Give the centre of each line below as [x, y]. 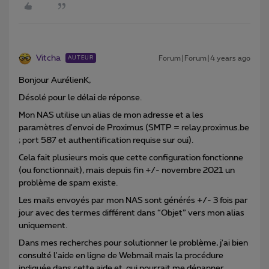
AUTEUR [81, 58]
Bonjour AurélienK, [55, 81]
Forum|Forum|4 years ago [204, 59]
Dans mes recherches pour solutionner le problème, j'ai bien [133, 243]
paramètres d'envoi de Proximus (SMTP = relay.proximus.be [134, 128]
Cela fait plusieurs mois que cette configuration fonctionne [131, 158]
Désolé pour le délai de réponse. [80, 98]
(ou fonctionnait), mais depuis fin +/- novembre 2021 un [127, 171]
